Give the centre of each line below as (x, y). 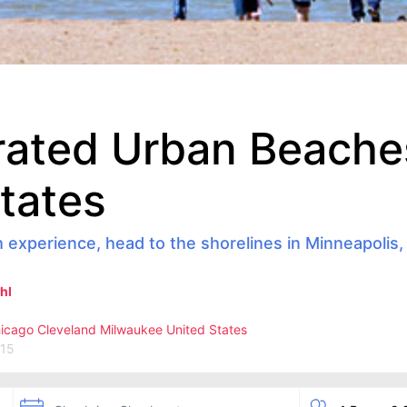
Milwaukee (131, 329)
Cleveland (67, 329)
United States (207, 329)
